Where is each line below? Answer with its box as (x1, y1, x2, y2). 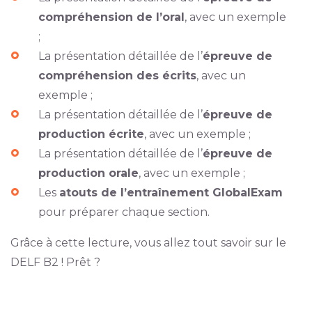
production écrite (38, 127, 144, 141)
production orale (38, 166, 139, 180)
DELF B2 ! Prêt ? (10, 256, 100, 269)
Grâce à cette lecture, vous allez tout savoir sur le (10, 236, 286, 249)
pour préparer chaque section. (38, 205, 210, 219)
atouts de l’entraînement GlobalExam (58, 186, 283, 199)
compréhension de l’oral (38, 10, 185, 24)
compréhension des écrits (38, 69, 196, 82)
